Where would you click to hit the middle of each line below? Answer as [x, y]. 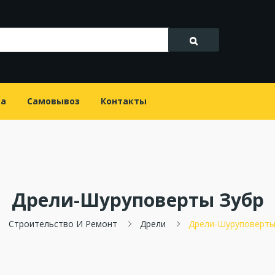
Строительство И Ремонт [63, 224]
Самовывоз [53, 101]
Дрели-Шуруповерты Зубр [137, 200]
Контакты [124, 101]
